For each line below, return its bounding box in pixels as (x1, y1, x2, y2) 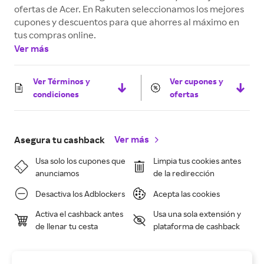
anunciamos (35, 168, 79, 178)
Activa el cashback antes (35, 209, 123, 219)
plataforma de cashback (153, 221, 240, 231)
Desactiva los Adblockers (35, 188, 125, 199)
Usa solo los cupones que (35, 156, 126, 166)
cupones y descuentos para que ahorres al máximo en (14, 16, 239, 28)
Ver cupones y (169, 76, 223, 86)
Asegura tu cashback (14, 134, 105, 146)
